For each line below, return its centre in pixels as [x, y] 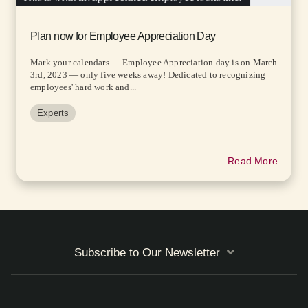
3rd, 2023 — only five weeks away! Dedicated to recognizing [148, 74]
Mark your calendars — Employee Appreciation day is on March [154, 62]
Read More [253, 161]
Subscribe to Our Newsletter [147, 252]
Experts [53, 113]
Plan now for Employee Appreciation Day [123, 36]
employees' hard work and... [84, 87]
